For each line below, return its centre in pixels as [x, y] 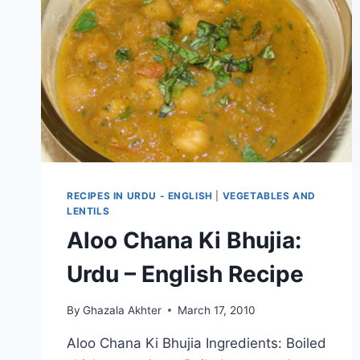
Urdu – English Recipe [185, 274]
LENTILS [88, 211]
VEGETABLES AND [269, 196]
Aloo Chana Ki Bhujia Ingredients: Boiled [196, 343]
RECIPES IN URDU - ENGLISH [140, 196]
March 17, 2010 [217, 310]
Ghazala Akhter [123, 310]
